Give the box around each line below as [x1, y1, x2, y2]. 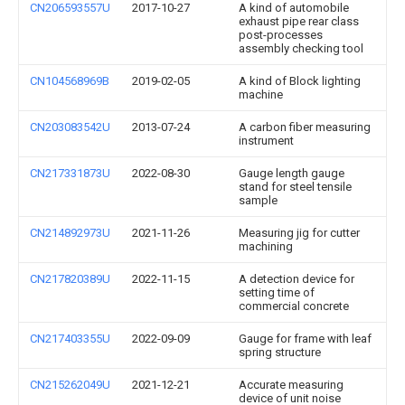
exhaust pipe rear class [239, 14, 359, 28]
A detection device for [239, 272, 354, 286]
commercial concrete [239, 299, 349, 313]
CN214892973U [30, 226, 110, 240]
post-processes [239, 28, 323, 42]
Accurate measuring [239, 378, 344, 391]
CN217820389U [30, 272, 110, 286]
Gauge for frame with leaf [239, 332, 372, 345]
